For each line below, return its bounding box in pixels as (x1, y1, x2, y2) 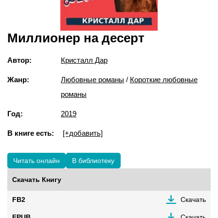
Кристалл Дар (61, 55, 108, 64)
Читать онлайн (13, 156, 60, 164)
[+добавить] (63, 128, 103, 137)
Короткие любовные (130, 75, 198, 84)
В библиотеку (72, 156, 114, 164)
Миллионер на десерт (7, 30, 145, 45)
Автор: (7, 55, 32, 64)
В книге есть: (7, 128, 54, 137)
